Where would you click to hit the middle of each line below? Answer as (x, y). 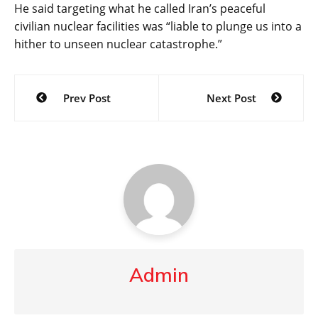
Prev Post (87, 98)
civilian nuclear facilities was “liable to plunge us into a (158, 26)
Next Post (231, 98)
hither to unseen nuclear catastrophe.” (118, 44)
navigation (64, 110)
